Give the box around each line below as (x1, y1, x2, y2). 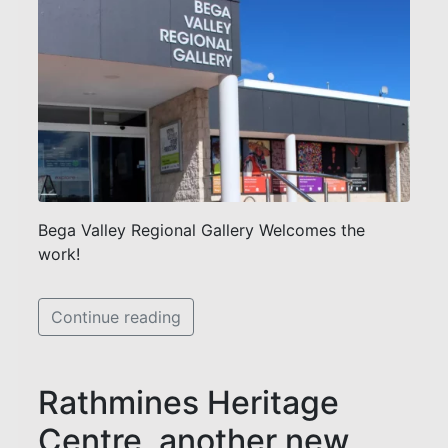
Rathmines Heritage (38, 382, 339, 422)
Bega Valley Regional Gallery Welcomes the (38, 219, 365, 240)
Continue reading (51, 306, 181, 327)
